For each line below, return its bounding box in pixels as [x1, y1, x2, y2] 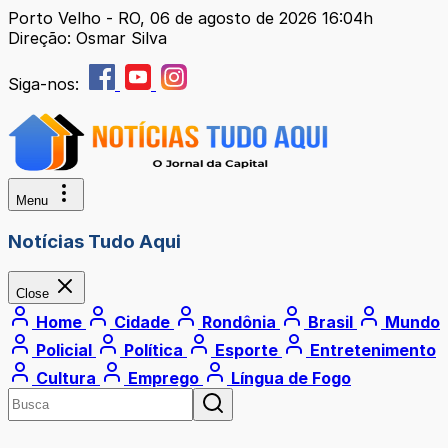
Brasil [304, 312, 357, 333]
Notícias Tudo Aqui [8, 229, 181, 253]
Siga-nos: [8, 74, 84, 94]
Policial [32, 340, 96, 361]
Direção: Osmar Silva [8, 28, 167, 48]
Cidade [110, 312, 174, 333]
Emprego [124, 368, 203, 389]
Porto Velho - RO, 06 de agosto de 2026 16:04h [8, 8, 373, 28]
